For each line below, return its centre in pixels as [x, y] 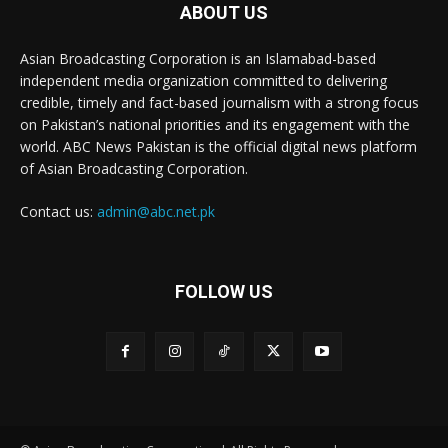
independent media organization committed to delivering [203, 80]
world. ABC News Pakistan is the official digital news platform [218, 146]
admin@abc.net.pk [156, 211]
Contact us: [58, 211]
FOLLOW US [224, 291]
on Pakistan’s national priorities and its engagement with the [215, 124]
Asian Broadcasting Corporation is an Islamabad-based [198, 58]
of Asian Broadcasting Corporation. [134, 168]
